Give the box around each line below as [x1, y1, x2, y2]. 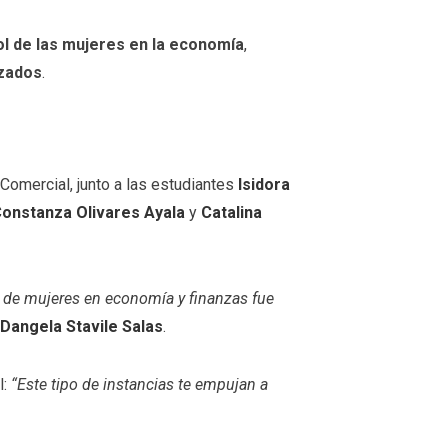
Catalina [201, 203, 262, 223]
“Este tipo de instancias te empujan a [11, 374, 268, 394]
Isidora [238, 175, 290, 195]
